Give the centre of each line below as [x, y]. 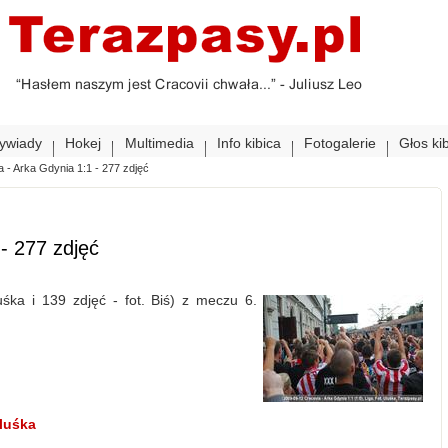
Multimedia [159, 143]
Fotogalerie [340, 143]
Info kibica [249, 143]
